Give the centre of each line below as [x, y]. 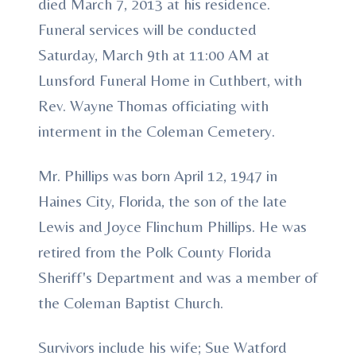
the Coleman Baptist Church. [131, 302]
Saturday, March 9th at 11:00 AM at [154, 54]
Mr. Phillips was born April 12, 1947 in [158, 175]
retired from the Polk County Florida [155, 252]
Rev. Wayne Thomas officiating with [153, 105]
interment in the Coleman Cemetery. [157, 131]
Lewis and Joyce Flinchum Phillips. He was [172, 226]
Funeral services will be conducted [147, 29]
